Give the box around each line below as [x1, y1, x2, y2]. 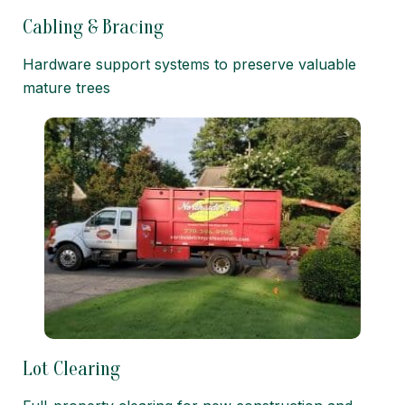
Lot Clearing [23, 356, 120, 381]
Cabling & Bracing [23, 15, 164, 40]
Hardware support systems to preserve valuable [23, 55, 356, 74]
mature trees [23, 79, 110, 98]
